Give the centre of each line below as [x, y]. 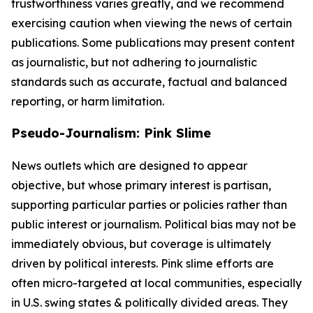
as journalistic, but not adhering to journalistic [134, 62]
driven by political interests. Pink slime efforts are [143, 263]
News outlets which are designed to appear [129, 166]
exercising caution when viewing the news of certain [152, 23]
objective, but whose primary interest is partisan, [141, 185]
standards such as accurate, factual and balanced [149, 82]
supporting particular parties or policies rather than [149, 205]
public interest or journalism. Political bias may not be [154, 224]
